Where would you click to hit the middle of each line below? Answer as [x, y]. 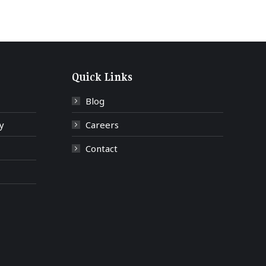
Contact [102, 148]
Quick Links [102, 77]
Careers [102, 125]
